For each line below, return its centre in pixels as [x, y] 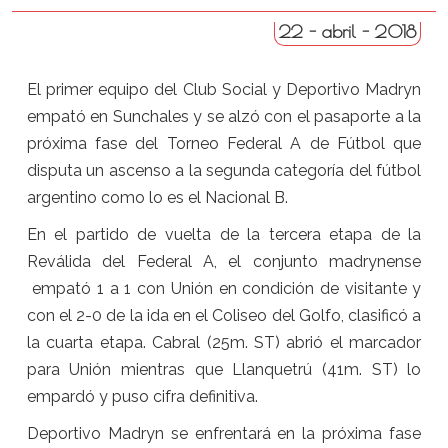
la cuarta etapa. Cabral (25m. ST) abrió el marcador [224, 342]
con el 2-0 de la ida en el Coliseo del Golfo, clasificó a [224, 315]
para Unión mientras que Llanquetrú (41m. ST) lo [224, 369]
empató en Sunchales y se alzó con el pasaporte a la [224, 116]
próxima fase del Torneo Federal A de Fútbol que [224, 143]
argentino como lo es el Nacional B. [157, 197]
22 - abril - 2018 [348, 31]
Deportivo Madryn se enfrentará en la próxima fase [224, 433]
